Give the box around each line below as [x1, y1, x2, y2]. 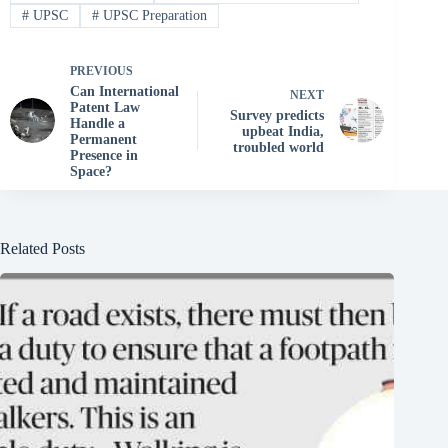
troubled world [233, 139, 325, 155]
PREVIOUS [70, 63, 133, 78]
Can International [70, 83, 179, 99]
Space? [70, 163, 112, 179]
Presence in [70, 147, 138, 163]
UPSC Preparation [98, 7, 207, 23]
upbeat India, [242, 123, 325, 139]
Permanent [70, 131, 137, 147]
